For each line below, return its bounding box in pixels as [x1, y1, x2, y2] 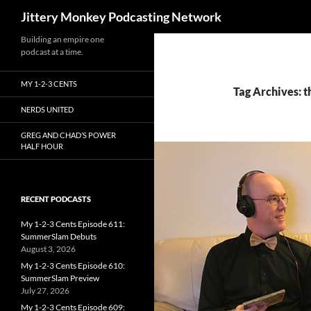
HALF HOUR [21, 142, 63, 151]
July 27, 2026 [21, 285, 69, 296]
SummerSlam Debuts [21, 231, 96, 242]
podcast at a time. [21, 47, 83, 57]
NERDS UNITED [21, 105, 74, 114]
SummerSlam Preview [21, 273, 99, 283]
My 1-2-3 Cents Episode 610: [21, 260, 125, 271]
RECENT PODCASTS [21, 194, 91, 203]
